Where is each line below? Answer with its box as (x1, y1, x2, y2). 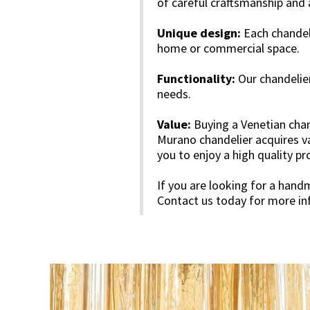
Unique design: (157, 25, 241, 41)
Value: (157, 116, 194, 132)
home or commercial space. (157, 40, 300, 56)
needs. (157, 86, 191, 102)
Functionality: (157, 71, 235, 86)
